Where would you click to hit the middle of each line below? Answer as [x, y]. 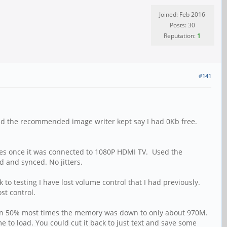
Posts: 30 [182, 25]
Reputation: [180, 36]
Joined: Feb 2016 [182, 14]
